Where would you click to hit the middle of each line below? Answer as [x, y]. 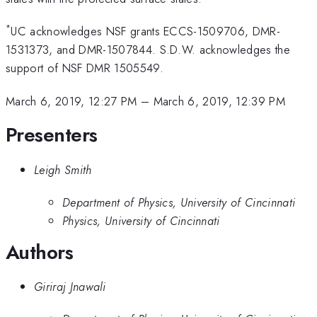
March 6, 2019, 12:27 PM [71, 101]
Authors [40, 252]
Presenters [52, 135]
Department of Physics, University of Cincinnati [179, 203]
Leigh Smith [63, 169]
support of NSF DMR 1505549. [85, 68]
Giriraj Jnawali [70, 286]
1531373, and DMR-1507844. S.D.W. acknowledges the [148, 50]
